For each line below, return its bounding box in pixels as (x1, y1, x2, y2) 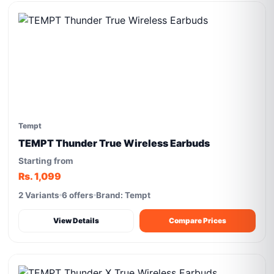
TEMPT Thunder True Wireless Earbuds (18, 137, 210, 149)
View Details (53, 216, 100, 225)
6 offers (62, 190, 94, 200)
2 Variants (18, 190, 60, 200)
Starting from (18, 156, 74, 166)
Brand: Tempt (96, 190, 151, 200)
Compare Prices (169, 216, 226, 225)
